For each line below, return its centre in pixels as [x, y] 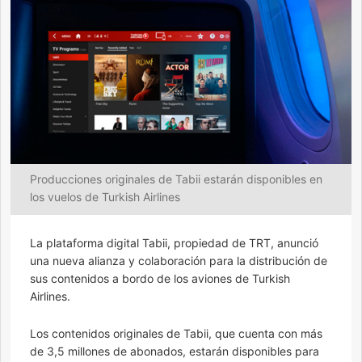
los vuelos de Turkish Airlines [105, 196]
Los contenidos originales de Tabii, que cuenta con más [176, 333]
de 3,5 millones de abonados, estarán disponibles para [175, 351]
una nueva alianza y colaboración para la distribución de [179, 260]
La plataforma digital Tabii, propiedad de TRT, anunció [174, 242]
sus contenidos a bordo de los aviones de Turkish [160, 278]
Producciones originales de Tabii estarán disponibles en [176, 179]
